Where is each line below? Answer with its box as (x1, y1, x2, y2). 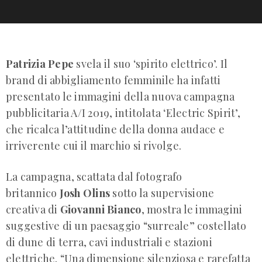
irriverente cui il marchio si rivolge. (6, 138, 182, 153)
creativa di (6, 202, 60, 216)
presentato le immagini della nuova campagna (6, 89, 235, 104)
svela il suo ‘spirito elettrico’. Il (74, 56, 228, 71)
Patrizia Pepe (6, 56, 74, 71)
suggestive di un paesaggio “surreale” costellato (6, 218, 247, 233)
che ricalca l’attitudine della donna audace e (6, 122, 225, 136)
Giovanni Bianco (60, 202, 142, 216)
